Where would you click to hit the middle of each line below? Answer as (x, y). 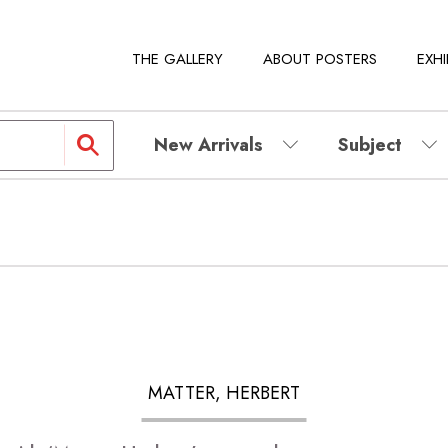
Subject (370, 145)
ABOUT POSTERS (320, 58)
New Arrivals (208, 145)
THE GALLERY (177, 58)
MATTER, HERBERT (224, 392)
